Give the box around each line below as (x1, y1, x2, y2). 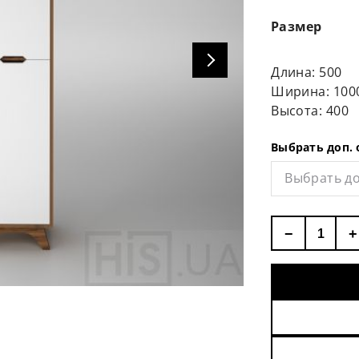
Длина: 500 (271, 63, 342, 81)
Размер (271, 18, 322, 35)
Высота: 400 (271, 102, 349, 119)
